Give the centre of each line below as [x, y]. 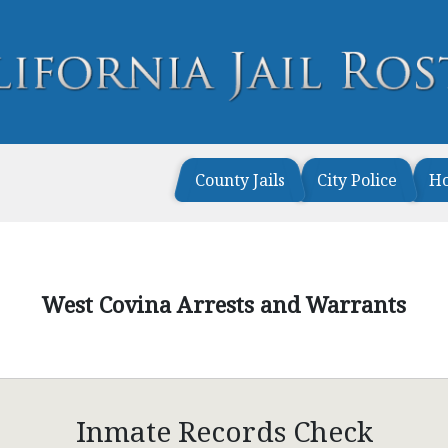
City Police [356, 180]
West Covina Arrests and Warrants [224, 304]
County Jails [239, 180]
